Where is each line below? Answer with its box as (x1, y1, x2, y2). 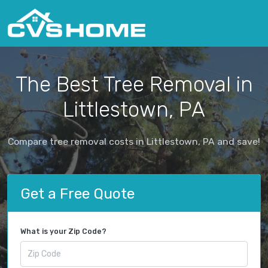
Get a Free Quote (20, 184, 135, 202)
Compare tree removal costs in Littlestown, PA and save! (8, 135, 260, 147)
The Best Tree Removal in (15, 71, 253, 97)
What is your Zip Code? (20, 227, 106, 236)
